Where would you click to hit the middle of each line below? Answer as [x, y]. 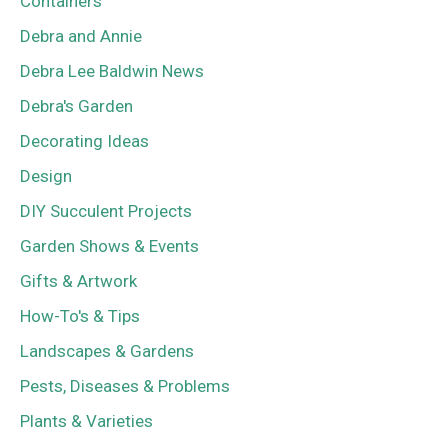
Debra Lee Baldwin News [112, 71]
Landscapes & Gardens [107, 351]
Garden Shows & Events [109, 246]
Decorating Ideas [84, 141]
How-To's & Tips [80, 316]
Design [46, 176]
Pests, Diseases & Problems [125, 386]
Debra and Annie [81, 36]
